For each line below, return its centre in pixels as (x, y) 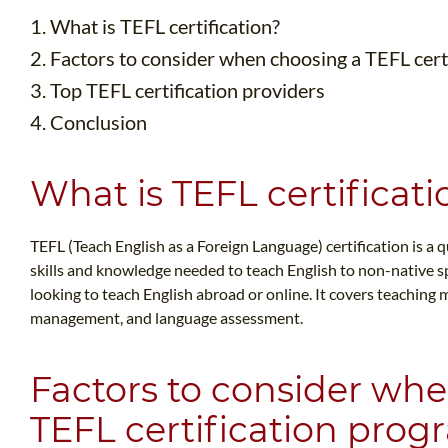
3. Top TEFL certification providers (177, 90)
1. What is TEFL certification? (155, 26)
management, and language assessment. (166, 318)
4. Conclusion (88, 122)
